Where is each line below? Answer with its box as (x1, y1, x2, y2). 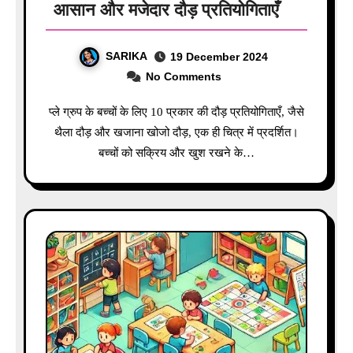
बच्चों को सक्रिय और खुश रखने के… (98, 146, 255, 159)
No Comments (145, 69, 221, 83)
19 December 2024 (170, 50, 268, 64)
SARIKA (106, 50, 147, 63)
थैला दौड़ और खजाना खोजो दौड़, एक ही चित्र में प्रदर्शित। (54, 125, 299, 139)
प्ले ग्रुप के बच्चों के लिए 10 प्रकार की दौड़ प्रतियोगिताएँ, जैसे (49, 105, 60, 118)
